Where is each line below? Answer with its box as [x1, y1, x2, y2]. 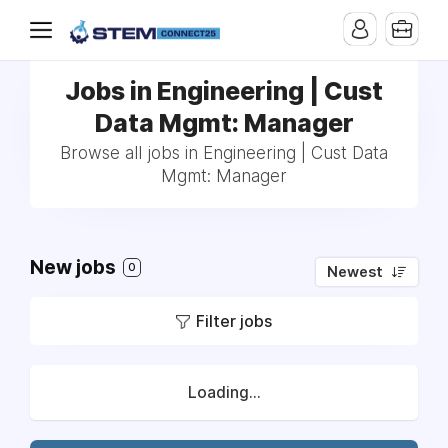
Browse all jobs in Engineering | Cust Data [60, 143, 388, 163]
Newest [327, 263, 383, 281]
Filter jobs [196, 311, 272, 331]
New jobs [30, 256, 120, 279]
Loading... [187, 383, 261, 402]
